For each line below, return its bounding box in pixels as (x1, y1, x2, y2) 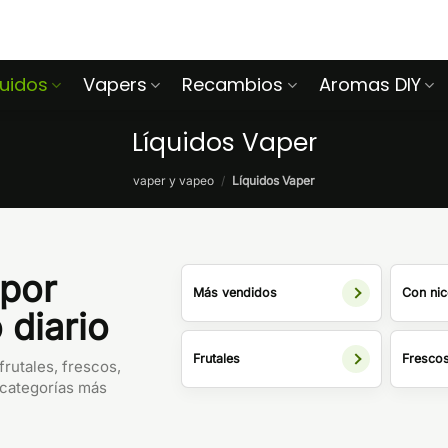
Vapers (83, 72, 148, 97)
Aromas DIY (318, 72, 421, 97)
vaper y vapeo (133, 173, 215, 189)
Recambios (182, 72, 284, 97)
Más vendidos (192, 285, 277, 301)
